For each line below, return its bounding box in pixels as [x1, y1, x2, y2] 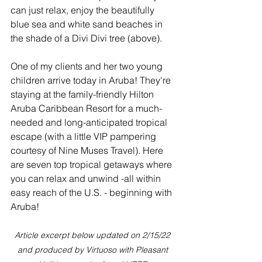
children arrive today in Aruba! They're [11, 74, 173, 87]
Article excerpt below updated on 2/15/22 [15, 230, 173, 241]
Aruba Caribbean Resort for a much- [11, 102, 162, 115]
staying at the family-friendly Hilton [11, 88, 156, 101]
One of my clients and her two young [11, 60, 165, 73]
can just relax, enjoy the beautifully [11, 4, 157, 16]
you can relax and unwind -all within [11, 173, 163, 185]
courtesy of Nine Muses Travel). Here [11, 144, 166, 157]
